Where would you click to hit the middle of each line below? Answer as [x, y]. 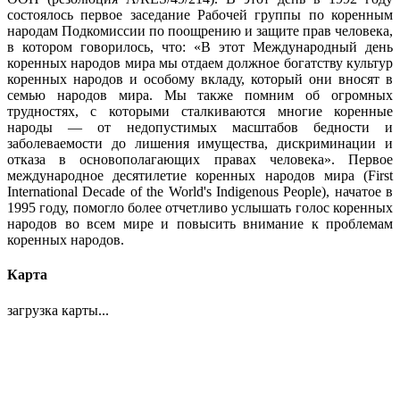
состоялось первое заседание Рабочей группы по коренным [200, 15]
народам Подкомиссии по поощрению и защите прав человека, [200, 31]
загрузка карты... [58, 310]
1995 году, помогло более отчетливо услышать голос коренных [200, 208]
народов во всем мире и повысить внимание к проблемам [200, 224]
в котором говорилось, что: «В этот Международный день [200, 47]
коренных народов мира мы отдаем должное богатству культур [200, 63]
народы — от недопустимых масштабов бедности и [200, 128]
